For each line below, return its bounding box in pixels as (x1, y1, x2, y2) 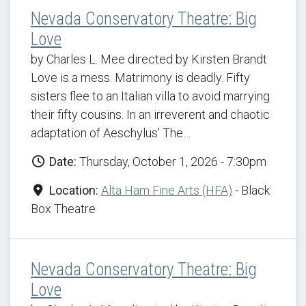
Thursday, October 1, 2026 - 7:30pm (76, 154, 266, 169)
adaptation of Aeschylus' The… (31, 126, 191, 140)
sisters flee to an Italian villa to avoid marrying (31, 89, 270, 103)
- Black (232, 183, 270, 197)
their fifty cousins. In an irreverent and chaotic (31, 107, 270, 122)
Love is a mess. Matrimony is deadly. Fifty (31, 70, 250, 85)
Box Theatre (31, 201, 96, 216)
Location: (46, 183, 98, 197)
